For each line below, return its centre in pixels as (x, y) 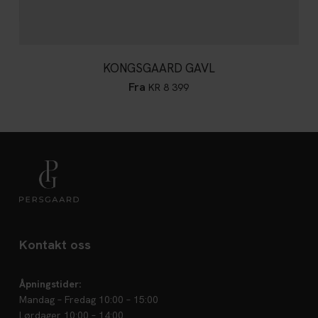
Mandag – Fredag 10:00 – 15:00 (88, 299)
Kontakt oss (55, 244)
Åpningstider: (50, 284)
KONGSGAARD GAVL (159, 68)
